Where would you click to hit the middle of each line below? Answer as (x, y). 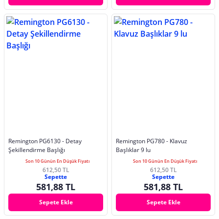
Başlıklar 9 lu (133, 150)
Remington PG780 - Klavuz (152, 141)
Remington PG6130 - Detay (45, 141)
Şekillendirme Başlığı (37, 150)
